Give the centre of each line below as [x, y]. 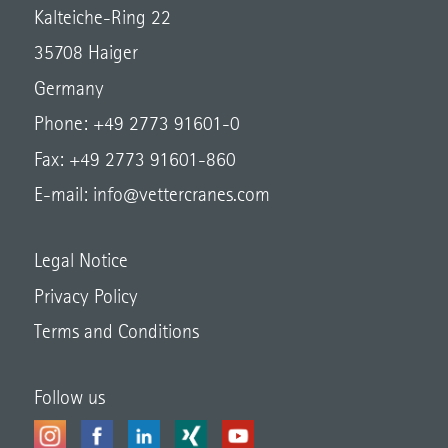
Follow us [69, 399]
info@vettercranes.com [178, 196]
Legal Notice [80, 262]
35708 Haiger [85, 54]
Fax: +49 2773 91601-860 [134, 160]
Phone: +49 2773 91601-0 [136, 125]
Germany [68, 89]
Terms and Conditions [116, 333]
